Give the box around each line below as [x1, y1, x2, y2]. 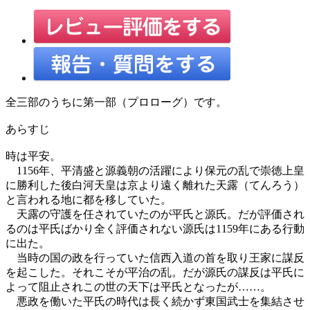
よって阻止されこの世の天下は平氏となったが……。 [6, 280, 271, 293]
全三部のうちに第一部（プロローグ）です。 [6, 95, 227, 108]
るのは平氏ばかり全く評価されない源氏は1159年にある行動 [6, 222, 304, 235]
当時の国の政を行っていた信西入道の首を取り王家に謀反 [6, 251, 304, 264]
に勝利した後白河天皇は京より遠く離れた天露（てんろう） [6, 179, 304, 191]
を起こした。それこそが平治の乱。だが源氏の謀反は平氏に [6, 266, 304, 278]
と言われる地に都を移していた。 [6, 193, 172, 206]
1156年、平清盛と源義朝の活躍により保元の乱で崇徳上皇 [6, 164, 304, 176]
